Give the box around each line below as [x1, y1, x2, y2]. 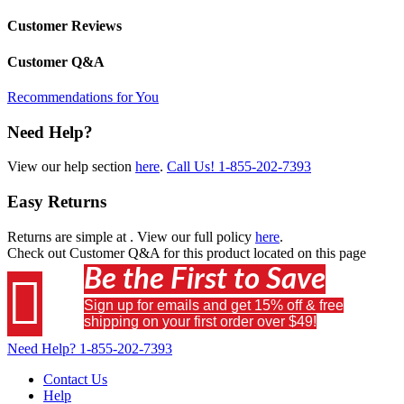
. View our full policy [130, 228, 255, 244]
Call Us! [167, 159, 218, 175]
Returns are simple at [7, 228, 130, 244]
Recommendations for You [7, 89, 159, 106]
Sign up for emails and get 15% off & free [84, 297, 344, 313]
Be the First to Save [84, 263, 326, 294]
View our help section [7, 159, 135, 175]
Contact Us [43, 371, 107, 387]
